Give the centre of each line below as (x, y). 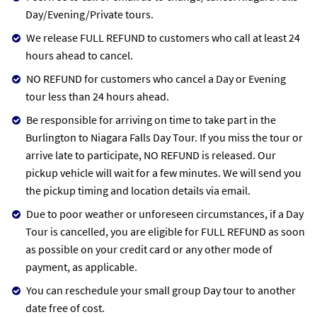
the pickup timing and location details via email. (138, 190)
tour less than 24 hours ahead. (97, 96)
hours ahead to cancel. (79, 55)
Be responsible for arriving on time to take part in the (151, 119)
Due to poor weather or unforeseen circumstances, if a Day (165, 213)
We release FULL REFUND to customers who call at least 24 (163, 37)
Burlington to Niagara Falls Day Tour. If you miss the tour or (164, 137)
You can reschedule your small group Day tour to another (161, 290)
